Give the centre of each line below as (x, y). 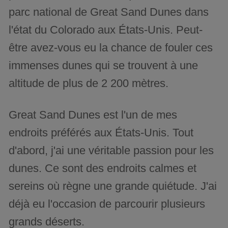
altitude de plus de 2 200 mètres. (89, 83)
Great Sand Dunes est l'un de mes (93, 115)
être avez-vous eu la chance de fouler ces (111, 48)
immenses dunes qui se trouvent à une (104, 66)
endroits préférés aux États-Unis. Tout (101, 133)
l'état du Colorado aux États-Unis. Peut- (106, 30)
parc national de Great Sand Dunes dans (109, 12)
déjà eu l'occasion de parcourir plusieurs (107, 204)
